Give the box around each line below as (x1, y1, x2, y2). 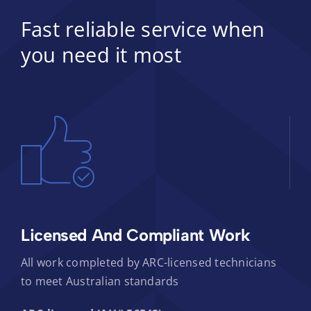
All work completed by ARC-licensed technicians (20, 254, 277, 270)
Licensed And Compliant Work (20, 224, 251, 245)
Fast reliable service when (20, 15, 265, 42)
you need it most (20, 40, 181, 68)
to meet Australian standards (20, 273, 179, 289)
